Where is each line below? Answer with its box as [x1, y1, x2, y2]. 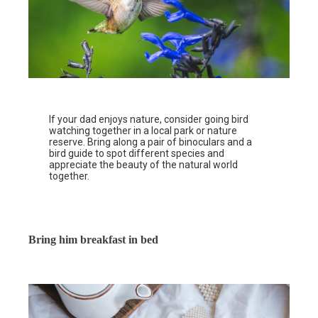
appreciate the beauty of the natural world [49, 158, 238, 170]
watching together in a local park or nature [49, 124, 238, 136]
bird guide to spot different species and [49, 147, 225, 159]
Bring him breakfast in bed [28, 233, 158, 246]
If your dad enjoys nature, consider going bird [49, 113, 249, 125]
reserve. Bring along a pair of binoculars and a [49, 136, 253, 148]
